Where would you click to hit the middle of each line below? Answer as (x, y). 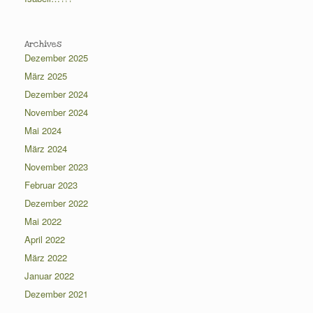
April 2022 (45, 240)
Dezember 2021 (56, 294)
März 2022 (46, 258)
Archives (43, 44)
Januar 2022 (49, 276)
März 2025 (46, 76)
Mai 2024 (43, 131)
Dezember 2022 (56, 203)
